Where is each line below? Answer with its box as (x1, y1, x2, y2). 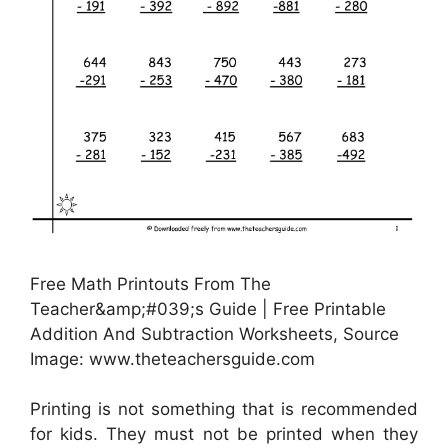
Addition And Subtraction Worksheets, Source (30, 323, 399, 344)
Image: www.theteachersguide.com (30, 348, 315, 369)
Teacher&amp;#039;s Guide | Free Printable (30, 298, 386, 319)
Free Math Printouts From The (30, 273, 271, 294)
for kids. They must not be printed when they (30, 424, 418, 445)
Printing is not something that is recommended (30, 399, 418, 420)
